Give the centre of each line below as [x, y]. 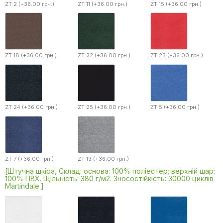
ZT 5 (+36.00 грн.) [175, 107]
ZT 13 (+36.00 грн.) [103, 159]
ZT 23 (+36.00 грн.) [176, 56]
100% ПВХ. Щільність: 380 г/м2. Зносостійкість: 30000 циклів [109, 179]
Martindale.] [24, 186]
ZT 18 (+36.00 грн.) [31, 56]
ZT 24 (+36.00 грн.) [31, 107]
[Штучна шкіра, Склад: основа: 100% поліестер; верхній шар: [110, 171]
